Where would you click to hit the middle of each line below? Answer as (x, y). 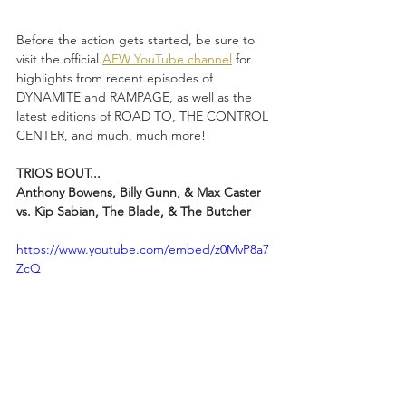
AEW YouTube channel (167, 58)
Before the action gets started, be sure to (137, 39)
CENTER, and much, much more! (111, 135)
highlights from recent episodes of (116, 77)
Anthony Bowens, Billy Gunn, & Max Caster (140, 192)
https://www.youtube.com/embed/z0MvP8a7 (143, 249)
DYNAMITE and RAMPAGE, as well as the (136, 97)
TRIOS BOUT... (58, 173)
